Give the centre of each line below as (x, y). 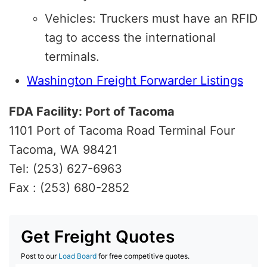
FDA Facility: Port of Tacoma (92, 111)
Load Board (77, 256)
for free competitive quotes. (143, 256)
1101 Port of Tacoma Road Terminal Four (122, 130)
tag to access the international (130, 37)
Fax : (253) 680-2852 (69, 187)
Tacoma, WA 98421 (63, 149)
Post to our (40, 256)
